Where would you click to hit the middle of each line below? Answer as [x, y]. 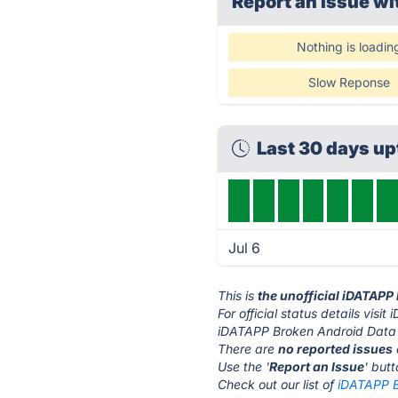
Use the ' [244, 366]
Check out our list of [278, 384]
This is [238, 295]
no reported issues [336, 349]
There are [248, 349]
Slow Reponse [349, 82]
